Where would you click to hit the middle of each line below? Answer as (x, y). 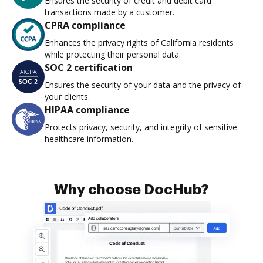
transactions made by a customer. (109, 12)
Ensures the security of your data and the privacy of (143, 85)
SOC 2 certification (89, 68)
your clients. (67, 97)
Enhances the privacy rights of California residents (139, 43)
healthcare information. (89, 139)
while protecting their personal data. (113, 55)
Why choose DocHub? (131, 190)
